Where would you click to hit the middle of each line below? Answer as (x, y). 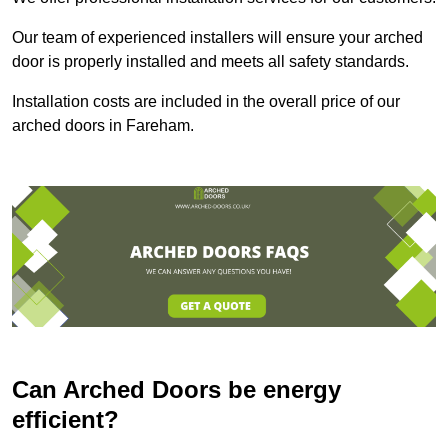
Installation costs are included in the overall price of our (206, 101)
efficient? (65, 420)
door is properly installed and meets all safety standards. (210, 61)
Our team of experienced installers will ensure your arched (217, 37)
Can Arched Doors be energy (176, 390)
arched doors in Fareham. (103, 125)
